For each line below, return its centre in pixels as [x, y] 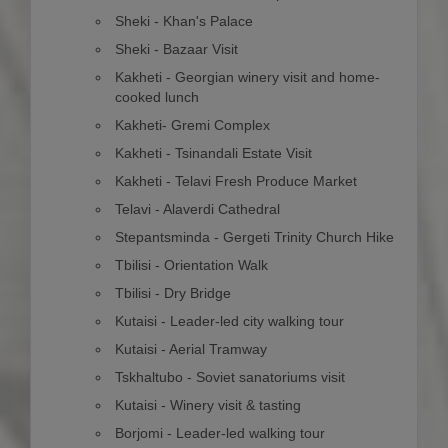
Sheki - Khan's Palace [184, 21]
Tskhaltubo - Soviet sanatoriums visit [230, 377]
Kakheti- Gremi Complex [193, 125]
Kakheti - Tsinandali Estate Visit [214, 153]
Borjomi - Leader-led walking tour [220, 433]
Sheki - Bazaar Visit [177, 49]
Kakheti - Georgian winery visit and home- [248, 77]
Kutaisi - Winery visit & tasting [208, 405]
